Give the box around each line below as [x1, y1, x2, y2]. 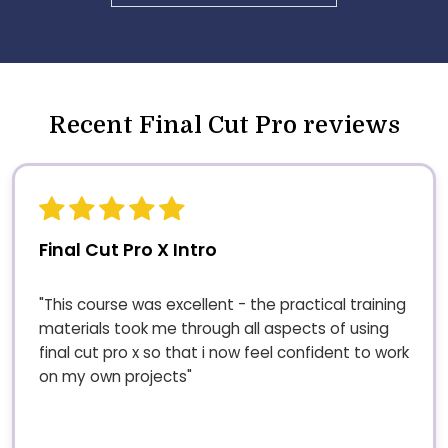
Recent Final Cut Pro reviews [48, 111, 400, 140]
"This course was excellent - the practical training [39, 293, 406, 315]
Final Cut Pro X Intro [39, 238, 217, 263]
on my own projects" [39, 365, 192, 387]
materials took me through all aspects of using [39, 317, 389, 339]
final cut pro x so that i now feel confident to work [39, 341, 409, 363]
